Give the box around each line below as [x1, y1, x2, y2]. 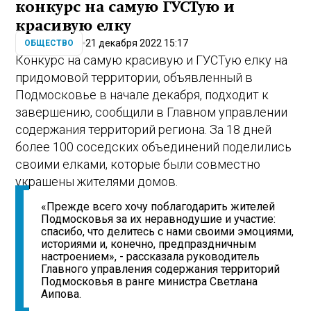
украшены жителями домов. [15, 174, 178, 189]
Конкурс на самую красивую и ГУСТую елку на [15, 52, 288, 67]
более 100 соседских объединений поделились [15, 139, 292, 154]
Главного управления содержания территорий [41, 262, 280, 276]
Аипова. [41, 287, 82, 301]
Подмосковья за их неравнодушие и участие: [41, 212, 276, 226]
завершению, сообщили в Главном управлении [15, 104, 288, 119]
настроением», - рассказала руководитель [41, 250, 260, 264]
